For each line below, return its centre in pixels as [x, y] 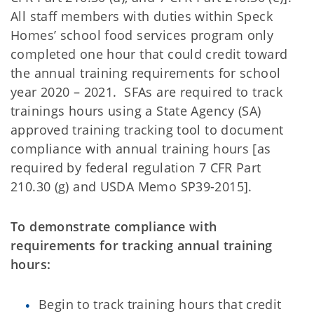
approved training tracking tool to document [147, 130]
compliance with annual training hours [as [141, 149]
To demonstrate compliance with [114, 226]
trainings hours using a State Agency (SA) [136, 111]
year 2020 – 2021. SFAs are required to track [147, 92]
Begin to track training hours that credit [160, 304]
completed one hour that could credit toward [149, 54]
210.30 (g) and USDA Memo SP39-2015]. [134, 186]
